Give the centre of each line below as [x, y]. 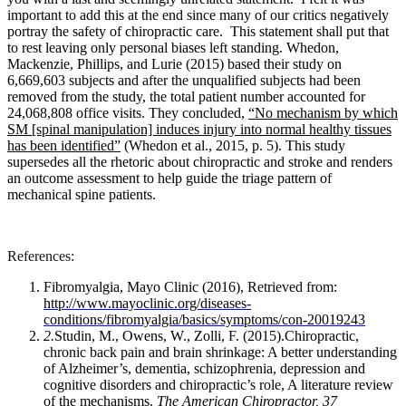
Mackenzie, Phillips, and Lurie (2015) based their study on [174, 64]
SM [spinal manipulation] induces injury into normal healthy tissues [199, 130]
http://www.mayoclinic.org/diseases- [147, 304]
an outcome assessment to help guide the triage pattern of [169, 179]
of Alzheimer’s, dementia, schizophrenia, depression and [204, 369]
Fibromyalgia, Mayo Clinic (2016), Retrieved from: [190, 287]
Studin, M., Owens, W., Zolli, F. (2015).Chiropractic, [207, 336]
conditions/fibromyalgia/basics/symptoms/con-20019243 [204, 320]
